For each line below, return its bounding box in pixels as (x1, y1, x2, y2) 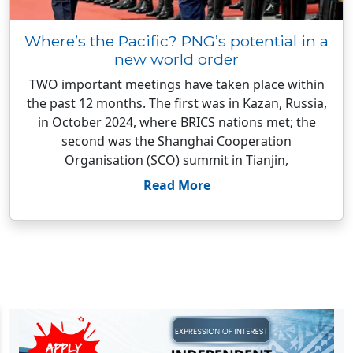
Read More (143, 176, 210, 194)
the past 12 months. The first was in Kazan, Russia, (26, 95, 327, 112)
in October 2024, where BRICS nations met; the (37, 113, 316, 131)
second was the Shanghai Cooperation (61, 132, 292, 150)
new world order (114, 50, 239, 69)
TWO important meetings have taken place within (28, 76, 325, 93)
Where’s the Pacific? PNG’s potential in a (24, 32, 329, 50)
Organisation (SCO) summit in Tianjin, (65, 151, 288, 169)
